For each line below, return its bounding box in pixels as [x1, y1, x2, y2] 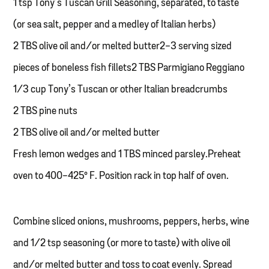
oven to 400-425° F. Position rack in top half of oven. [13, 171, 229, 181]
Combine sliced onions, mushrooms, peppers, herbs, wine [13, 216, 250, 227]
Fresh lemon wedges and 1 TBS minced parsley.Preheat [13, 149, 241, 160]
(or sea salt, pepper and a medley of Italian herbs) [13, 19, 216, 30]
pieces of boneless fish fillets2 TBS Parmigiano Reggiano [13, 62, 245, 73]
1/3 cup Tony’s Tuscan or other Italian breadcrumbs [13, 84, 228, 95]
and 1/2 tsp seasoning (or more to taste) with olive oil [13, 238, 231, 249]
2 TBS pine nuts [13, 106, 78, 116]
